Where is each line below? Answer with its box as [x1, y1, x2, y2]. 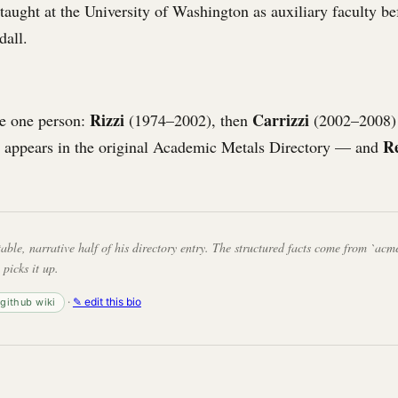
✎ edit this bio [72, 294, 141, 308]
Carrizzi [252, 108, 309, 131]
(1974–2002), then [124, 109, 252, 131]
